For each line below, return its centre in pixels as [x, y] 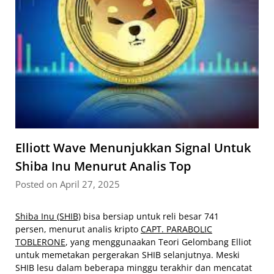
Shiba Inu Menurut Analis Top [103, 166]
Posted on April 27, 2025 [68, 184]
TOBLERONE [40, 242]
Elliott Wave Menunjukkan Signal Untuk [133, 148]
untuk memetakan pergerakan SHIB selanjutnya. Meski [128, 255]
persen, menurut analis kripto [78, 229]
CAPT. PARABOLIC [176, 229]
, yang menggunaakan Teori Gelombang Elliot [158, 242]
